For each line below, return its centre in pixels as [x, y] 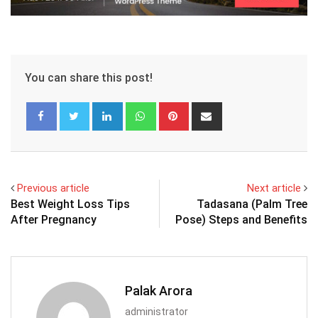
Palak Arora [159, 290]
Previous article [53, 188]
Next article [274, 188]
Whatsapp [177, 110]
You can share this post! [89, 77]
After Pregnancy [54, 219]
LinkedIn [139, 110]
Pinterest [208, 110]
